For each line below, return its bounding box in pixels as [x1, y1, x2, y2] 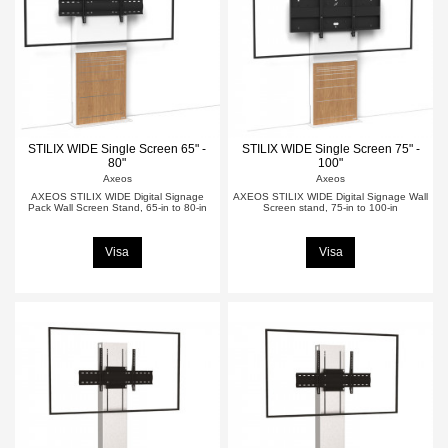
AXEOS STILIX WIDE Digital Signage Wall [233, 190, 429, 202]
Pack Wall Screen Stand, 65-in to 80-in [27, 201, 207, 213]
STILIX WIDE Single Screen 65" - [28, 142, 207, 157]
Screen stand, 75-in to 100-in [263, 201, 399, 213]
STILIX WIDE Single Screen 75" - [241, 142, 420, 157]
